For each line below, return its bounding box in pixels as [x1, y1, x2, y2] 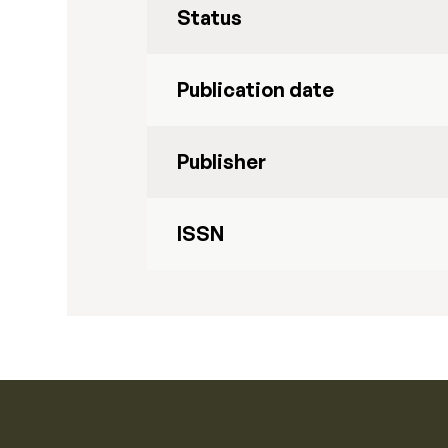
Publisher [177, 149, 267, 174]
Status [177, 5, 243, 30]
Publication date [177, 77, 335, 102]
